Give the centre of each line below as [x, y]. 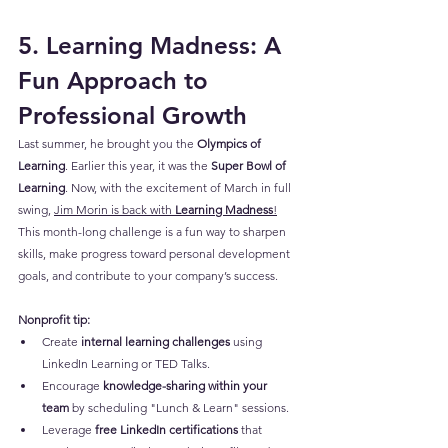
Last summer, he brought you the [107, 143]
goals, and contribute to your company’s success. [148, 275]
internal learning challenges [155, 341]
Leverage [68, 429]
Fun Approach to [116, 80]
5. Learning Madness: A [153, 45]
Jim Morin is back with [114, 209]
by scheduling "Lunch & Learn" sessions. [179, 407]
